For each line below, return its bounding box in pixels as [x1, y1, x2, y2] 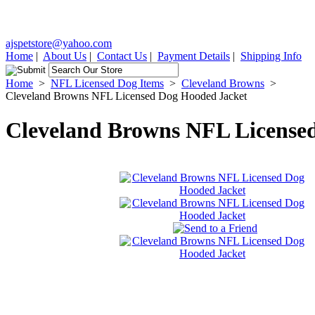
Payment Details [157, 50, 230, 62]
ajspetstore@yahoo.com [6, 37, 112, 49]
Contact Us [97, 50, 147, 62]
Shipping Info [240, 50, 302, 62]
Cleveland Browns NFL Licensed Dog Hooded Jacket [6, 90, 247, 102]
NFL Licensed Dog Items [51, 77, 164, 89]
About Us [43, 50, 86, 62]
